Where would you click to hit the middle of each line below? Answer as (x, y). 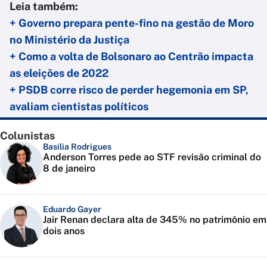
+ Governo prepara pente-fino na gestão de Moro (132, 23)
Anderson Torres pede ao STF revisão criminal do (152, 157)
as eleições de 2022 (59, 73)
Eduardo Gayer (72, 209)
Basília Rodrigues (77, 147)
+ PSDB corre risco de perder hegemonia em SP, (129, 90)
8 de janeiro (69, 169)
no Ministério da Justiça (69, 40)
